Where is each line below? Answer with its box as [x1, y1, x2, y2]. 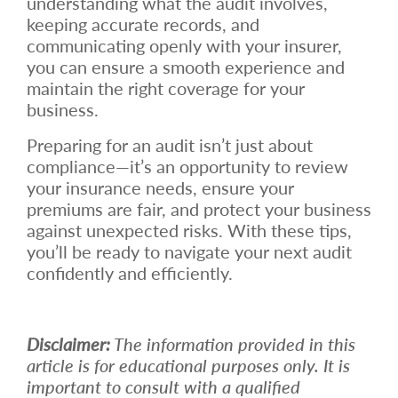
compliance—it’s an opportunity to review [27, 153, 348, 179]
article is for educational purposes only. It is [27, 352, 350, 378]
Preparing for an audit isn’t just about [27, 131, 313, 157]
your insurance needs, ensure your [27, 174, 294, 200]
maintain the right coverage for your [27, 75, 305, 100]
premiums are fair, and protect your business [27, 195, 371, 221]
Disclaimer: [27, 330, 110, 356]
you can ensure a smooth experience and [27, 53, 345, 79]
